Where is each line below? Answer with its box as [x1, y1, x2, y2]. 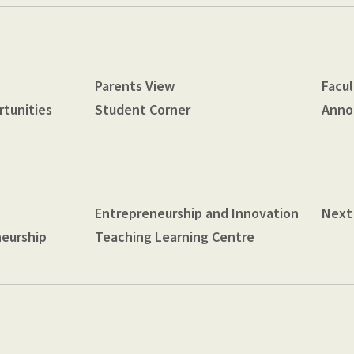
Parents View [94, 76, 175, 95]
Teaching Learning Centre [94, 227, 254, 246]
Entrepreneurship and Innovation [94, 203, 299, 222]
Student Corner [94, 100, 190, 119]
